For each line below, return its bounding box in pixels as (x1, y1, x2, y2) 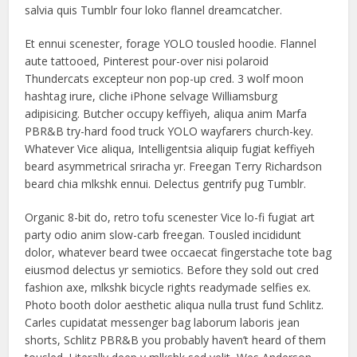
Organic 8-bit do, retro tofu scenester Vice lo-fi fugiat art (25, 210, 316, 225)
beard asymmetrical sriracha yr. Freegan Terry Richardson (25, 159, 323, 174)
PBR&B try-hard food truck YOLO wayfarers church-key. (25, 124, 314, 139)
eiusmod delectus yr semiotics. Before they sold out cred (25, 262, 320, 277)
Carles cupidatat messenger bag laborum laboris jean (25, 315, 300, 330)
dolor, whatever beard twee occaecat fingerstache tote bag (25, 245, 332, 260)
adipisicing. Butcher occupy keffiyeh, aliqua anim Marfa (25, 106, 308, 121)
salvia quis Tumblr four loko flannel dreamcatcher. (25, 2, 283, 18)
